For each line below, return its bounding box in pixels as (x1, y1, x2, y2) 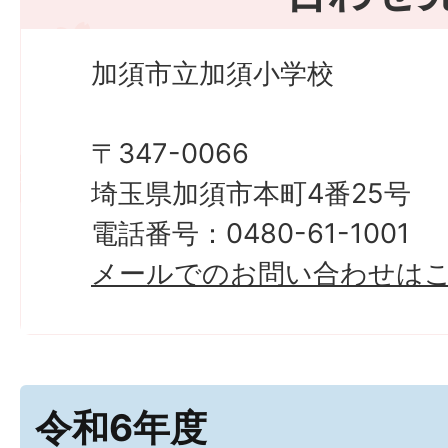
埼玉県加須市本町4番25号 (91, 176, 411, 210)
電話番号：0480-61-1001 (91, 216, 410, 250)
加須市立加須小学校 (91, 56, 334, 90)
